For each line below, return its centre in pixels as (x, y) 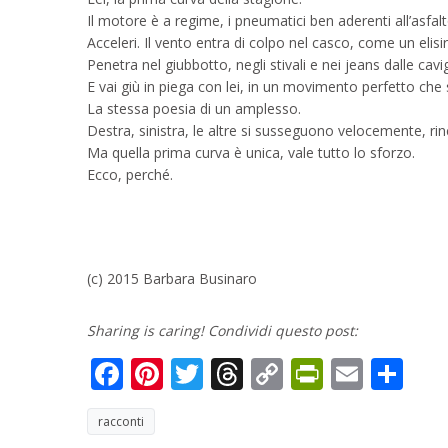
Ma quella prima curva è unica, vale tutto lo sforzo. (251, 152)
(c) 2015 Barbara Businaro (172, 278)
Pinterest (230, 373)
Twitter (256, 373)
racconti (121, 421)
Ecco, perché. (130, 174)
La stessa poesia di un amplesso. (194, 108)
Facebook (193, 373)
